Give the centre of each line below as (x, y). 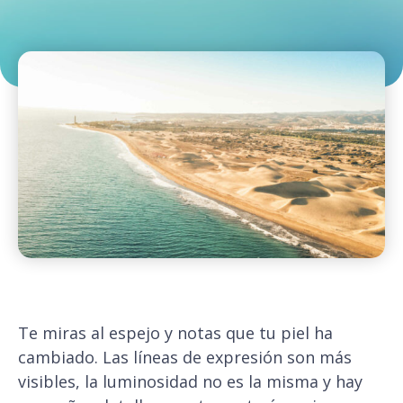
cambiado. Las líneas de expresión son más (185, 357)
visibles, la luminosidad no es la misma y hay (190, 381)
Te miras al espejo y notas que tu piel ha (175, 332)
